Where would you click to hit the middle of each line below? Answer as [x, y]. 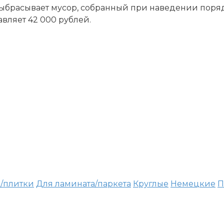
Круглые [151, 183]
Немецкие [193, 183]
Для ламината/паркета [83, 183]
